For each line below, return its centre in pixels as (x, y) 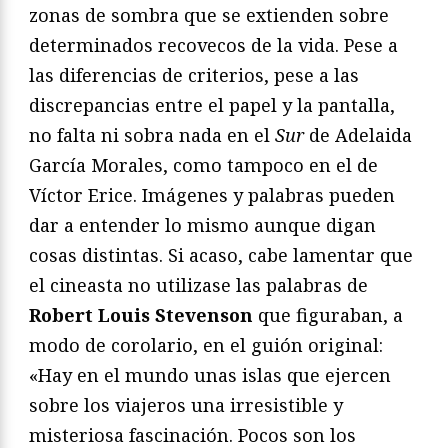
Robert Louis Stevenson (141, 315)
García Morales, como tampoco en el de (203, 165)
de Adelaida (358, 135)
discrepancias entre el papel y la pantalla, (212, 105)
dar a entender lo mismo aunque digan (202, 225)
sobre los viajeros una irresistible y (186, 405)
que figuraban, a (328, 315)
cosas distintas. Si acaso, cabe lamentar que (221, 255)
